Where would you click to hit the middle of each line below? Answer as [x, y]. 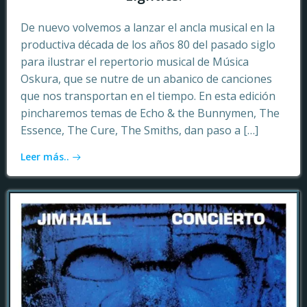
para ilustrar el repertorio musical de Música [135, 62]
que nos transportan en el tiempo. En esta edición [148, 96]
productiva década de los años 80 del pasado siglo [148, 45]
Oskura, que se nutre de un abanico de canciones [146, 79]
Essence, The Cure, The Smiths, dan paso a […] [139, 130]
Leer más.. [45, 157]
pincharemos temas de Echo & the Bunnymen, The [150, 113]
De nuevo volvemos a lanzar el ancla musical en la [148, 27]
